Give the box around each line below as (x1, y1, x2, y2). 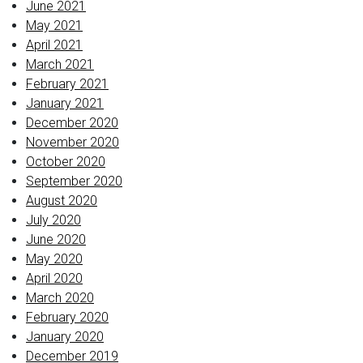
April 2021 (26, 37, 83, 53)
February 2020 (26, 310, 109, 325)
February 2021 (26, 76, 109, 92)
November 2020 (26, 135, 119, 150)
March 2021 (26, 57, 94, 72)
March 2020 (26, 290, 94, 305)
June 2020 (26, 232, 86, 247)
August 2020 (26, 193, 97, 208)
